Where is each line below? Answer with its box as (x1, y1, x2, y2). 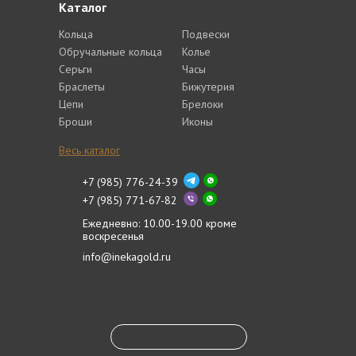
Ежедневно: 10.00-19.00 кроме (82, 216, 237, 230)
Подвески (182, 27, 230, 41)
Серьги (59, 62, 92, 76)
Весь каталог (59, 143, 120, 157)
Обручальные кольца (59, 44, 162, 59)
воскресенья (82, 229, 144, 243)
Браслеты (59, 79, 105, 94)
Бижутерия (182, 79, 234, 94)
